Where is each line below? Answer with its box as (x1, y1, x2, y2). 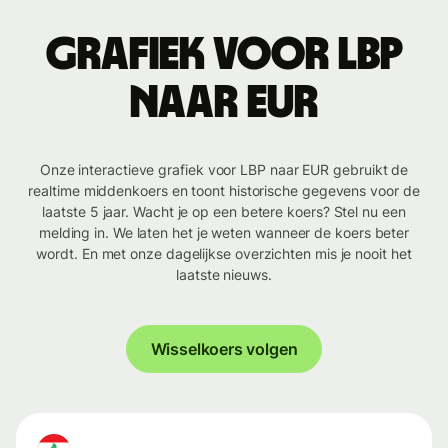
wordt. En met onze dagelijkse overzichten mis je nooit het (36, 245, 412, 263)
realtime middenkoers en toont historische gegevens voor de (28, 182, 420, 200)
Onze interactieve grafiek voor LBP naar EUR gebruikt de (39, 161, 409, 179)
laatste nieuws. (176, 266, 272, 284)
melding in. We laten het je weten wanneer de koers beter (38, 224, 410, 242)
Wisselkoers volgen (150, 339, 298, 360)
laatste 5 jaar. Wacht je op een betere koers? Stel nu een (42, 203, 406, 221)
